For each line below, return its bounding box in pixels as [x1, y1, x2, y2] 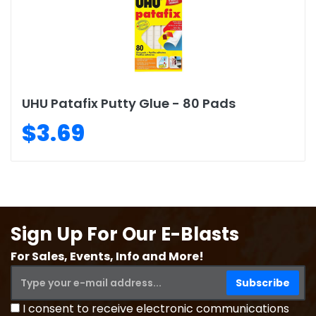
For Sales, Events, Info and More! [11, 248, 204, 265]
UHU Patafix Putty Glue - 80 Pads [22, 95, 236, 112]
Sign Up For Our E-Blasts [11, 221, 239, 247]
